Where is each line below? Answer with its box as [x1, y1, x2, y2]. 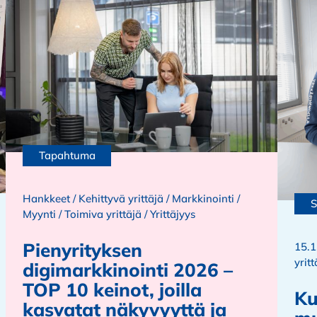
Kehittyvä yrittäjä [79, 192, 163, 206]
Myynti [23, 207, 56, 221]
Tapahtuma [38, 149, 96, 163]
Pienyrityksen [23, 238, 142, 263]
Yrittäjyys [150, 207, 195, 221]
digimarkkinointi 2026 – [23, 258, 233, 282]
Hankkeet [23, 192, 70, 206]
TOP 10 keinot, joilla [23, 278, 202, 302]
